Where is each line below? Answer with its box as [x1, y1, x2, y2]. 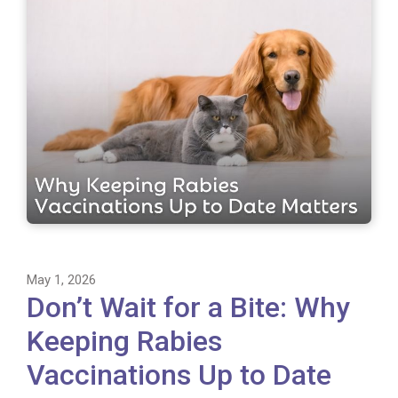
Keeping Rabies [27, 324, 222, 359]
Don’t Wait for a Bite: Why [27, 291, 350, 325]
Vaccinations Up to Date [27, 358, 331, 393]
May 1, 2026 [27, 272, 96, 289]
